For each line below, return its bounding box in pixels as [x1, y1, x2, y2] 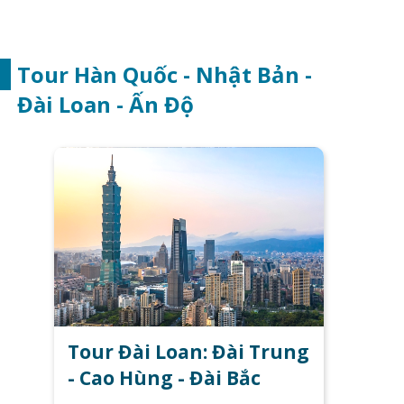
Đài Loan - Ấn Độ [17, 88, 195, 119]
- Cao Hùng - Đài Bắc [68, 364, 262, 390]
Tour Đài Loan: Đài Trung [68, 338, 310, 364]
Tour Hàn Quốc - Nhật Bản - [17, 59, 313, 89]
